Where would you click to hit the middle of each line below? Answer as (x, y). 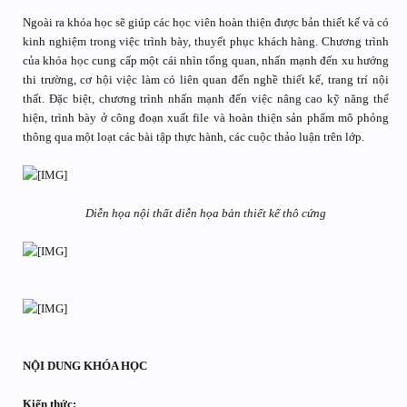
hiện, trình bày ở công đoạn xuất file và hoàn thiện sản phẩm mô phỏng (206, 118)
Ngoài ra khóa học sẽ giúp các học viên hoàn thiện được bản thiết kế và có (206, 22)
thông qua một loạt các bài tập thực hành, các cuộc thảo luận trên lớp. (194, 137)
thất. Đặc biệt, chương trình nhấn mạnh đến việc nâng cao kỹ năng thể (206, 99)
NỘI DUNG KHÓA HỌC (85, 366)
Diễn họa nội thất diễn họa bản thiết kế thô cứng (206, 213)
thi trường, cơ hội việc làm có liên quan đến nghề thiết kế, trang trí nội (206, 79)
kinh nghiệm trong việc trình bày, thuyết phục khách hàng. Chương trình (206, 41)
